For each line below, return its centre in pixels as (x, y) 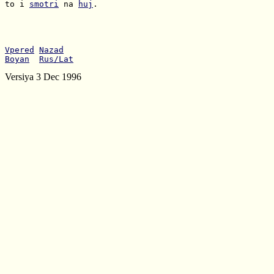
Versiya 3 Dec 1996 (43, 77)
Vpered (20, 50)
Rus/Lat (56, 59)
